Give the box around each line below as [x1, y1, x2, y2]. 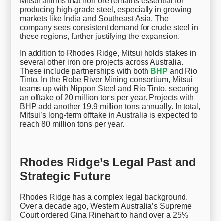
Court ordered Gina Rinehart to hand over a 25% [20, 210, 189, 219]
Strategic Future [20, 169, 111, 183]
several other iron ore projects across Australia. [20, 58, 184, 67]
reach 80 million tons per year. [20, 120, 125, 129]
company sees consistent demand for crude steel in [20, 23, 199, 32]
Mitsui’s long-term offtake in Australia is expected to [20, 111, 198, 120]
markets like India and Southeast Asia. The [20, 14, 169, 23]
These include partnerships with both [20, 67, 151, 75]
